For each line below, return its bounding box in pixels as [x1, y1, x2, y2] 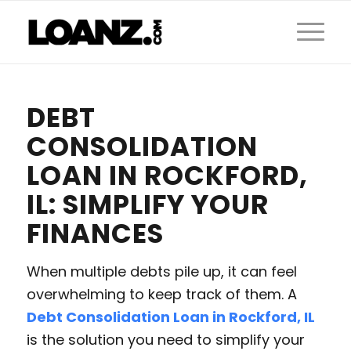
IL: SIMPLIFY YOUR [26, 186, 269, 223]
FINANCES [26, 215, 164, 252]
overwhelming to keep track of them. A [26, 284, 297, 305]
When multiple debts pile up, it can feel [26, 262, 297, 282]
